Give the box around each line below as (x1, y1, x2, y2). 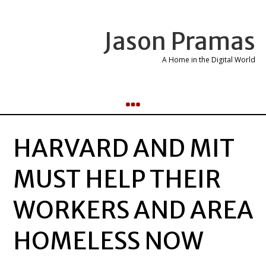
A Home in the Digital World (162, 55, 256, 65)
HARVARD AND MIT (12, 134, 235, 163)
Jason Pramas (104, 27, 256, 56)
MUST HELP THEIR (12, 164, 221, 194)
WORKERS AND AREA (12, 195, 253, 225)
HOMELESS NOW (12, 226, 204, 256)
